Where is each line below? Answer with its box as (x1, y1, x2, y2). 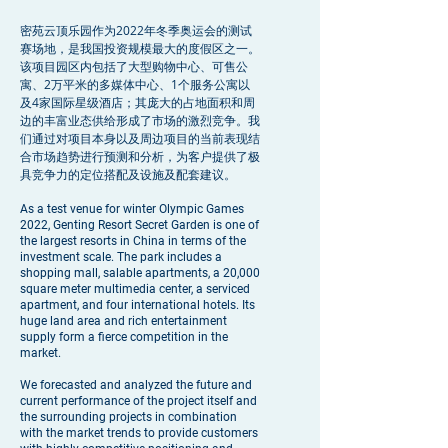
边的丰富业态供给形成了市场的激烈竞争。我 (20, 112, 260, 128)
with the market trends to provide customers (20, 426, 258, 440)
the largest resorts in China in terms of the (20, 234, 246, 248)
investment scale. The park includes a (20, 250, 222, 264)
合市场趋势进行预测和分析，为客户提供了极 (20, 148, 260, 164)
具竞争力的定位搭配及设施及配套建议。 (20, 166, 236, 182)
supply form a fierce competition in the (20, 330, 228, 344)
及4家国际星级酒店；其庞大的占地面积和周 (20, 94, 255, 110)
